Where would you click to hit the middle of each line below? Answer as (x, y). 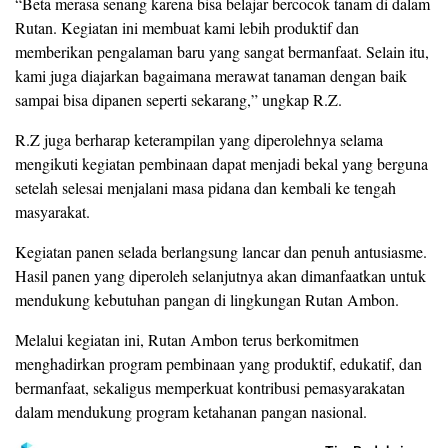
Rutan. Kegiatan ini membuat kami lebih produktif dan (187, 27)
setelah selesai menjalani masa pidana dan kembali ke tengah (205, 187)
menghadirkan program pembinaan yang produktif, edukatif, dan (218, 363)
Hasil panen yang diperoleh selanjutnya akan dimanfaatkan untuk (220, 275)
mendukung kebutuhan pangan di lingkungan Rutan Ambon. (207, 299)
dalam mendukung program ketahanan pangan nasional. (191, 411)
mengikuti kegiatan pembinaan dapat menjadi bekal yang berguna (221, 163)
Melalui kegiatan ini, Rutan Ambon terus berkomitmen (187, 339)
